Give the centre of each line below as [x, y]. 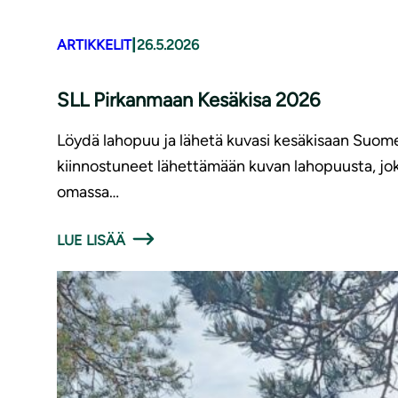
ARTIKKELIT [94, 44]
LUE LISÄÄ [92, 241]
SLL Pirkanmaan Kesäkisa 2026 [188, 100]
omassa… [88, 192]
